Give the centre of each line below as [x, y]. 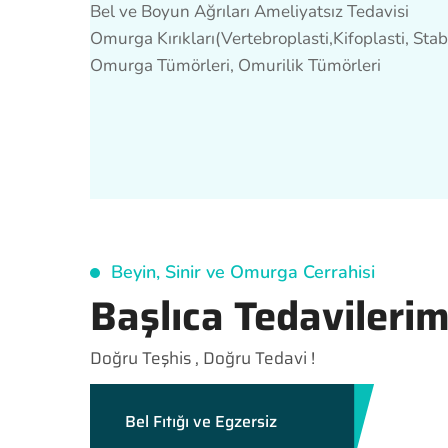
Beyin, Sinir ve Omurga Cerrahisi [243, 272]
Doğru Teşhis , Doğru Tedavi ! [202, 358]
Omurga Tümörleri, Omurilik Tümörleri [235, 65]
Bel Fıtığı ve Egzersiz [201, 422]
